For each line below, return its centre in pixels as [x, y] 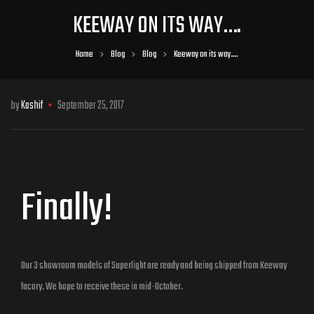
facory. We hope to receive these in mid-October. [102, 287]
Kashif [32, 106]
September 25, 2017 [91, 106]
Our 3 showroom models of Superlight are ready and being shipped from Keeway [154, 266]
